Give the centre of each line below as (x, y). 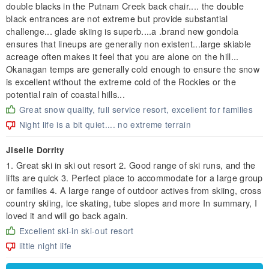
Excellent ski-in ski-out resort (76, 230)
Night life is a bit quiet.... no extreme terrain (105, 124)
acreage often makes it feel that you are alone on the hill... (122, 56)
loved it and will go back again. (67, 215)
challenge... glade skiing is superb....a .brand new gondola (122, 31)
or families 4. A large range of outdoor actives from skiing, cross (134, 190)
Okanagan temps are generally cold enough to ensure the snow (133, 68)
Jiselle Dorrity (35, 150)
